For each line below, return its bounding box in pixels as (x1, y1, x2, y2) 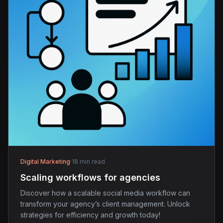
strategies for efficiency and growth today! (20, 211, 160, 219)
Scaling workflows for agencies (20, 172, 160, 183)
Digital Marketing (20, 158, 70, 165)
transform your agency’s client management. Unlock (20, 200, 190, 208)
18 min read (72, 158, 105, 165)
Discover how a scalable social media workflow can (20, 189, 190, 197)
